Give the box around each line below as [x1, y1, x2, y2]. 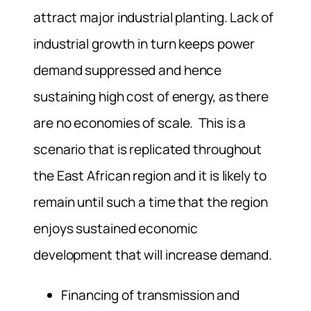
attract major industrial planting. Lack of [33, 8, 274, 27]
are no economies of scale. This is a [33, 114, 246, 133]
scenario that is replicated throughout [33, 140, 262, 159]
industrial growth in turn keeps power [33, 35, 255, 53]
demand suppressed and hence [33, 61, 222, 80]
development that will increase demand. [33, 246, 273, 264]
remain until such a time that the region [33, 193, 268, 212]
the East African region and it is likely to [33, 167, 267, 185]
